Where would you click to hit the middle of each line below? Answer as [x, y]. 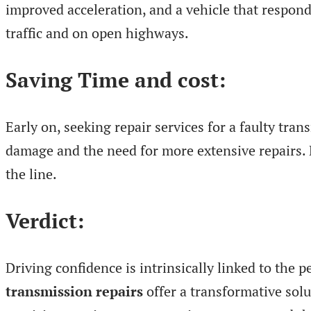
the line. [31, 174]
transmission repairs [74, 291]
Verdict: [45, 220]
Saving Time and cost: [116, 79]
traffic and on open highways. [97, 33]
